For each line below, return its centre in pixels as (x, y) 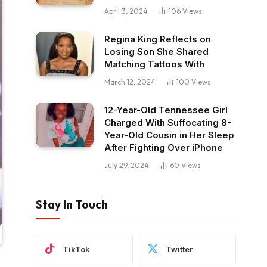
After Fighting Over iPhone (164, 148)
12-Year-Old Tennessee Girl (166, 110)
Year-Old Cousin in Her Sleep (169, 135)
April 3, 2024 (126, 11)
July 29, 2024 (127, 165)
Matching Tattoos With (154, 64)
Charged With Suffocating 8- (168, 122)
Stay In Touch (72, 204)
